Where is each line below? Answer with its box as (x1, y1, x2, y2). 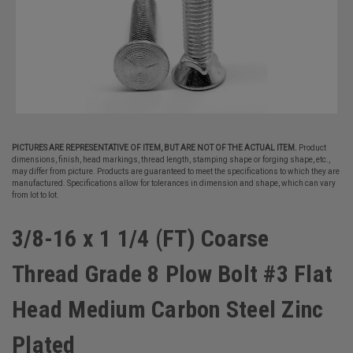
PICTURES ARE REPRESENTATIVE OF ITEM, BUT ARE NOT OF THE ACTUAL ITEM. (12, 143, 297, 152)
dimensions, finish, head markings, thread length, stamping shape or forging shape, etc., (12, 155, 330, 164)
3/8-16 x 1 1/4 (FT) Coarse (12, 225, 269, 252)
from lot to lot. (12, 191, 59, 199)
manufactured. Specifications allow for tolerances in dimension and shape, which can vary (12, 179, 336, 188)
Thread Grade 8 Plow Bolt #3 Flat (12, 260, 333, 288)
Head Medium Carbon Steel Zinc (12, 295, 324, 323)
